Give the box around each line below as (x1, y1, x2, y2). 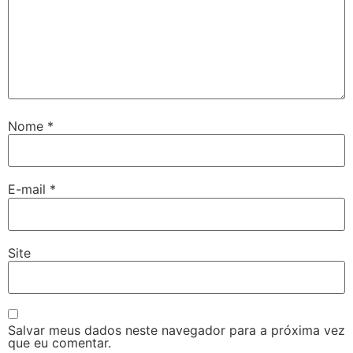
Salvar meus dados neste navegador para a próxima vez (8, 322, 345, 339)
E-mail (8, 181, 50, 198)
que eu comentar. (8, 335, 111, 351)
